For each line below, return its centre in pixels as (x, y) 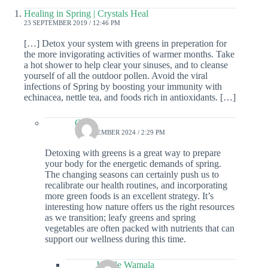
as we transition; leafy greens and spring (120, 218)
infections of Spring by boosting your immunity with (123, 87)
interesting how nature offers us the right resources (140, 207)
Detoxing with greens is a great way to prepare (133, 153)
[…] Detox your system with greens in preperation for (125, 44)
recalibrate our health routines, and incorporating (136, 185)
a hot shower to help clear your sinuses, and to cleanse (126, 65)
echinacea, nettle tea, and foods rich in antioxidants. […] (130, 98)
